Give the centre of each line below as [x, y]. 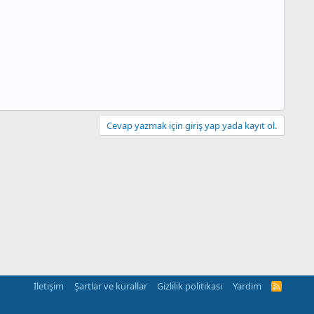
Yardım [247, 286]
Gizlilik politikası [190, 286]
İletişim [49, 286]
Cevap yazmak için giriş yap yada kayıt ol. [192, 126]
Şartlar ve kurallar [110, 286]
